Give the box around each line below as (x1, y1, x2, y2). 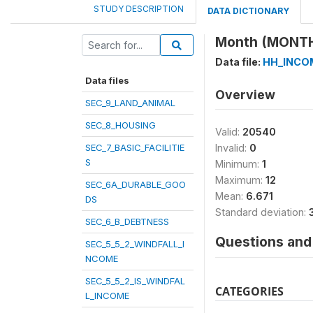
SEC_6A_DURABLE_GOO (85, 178, 186, 190)
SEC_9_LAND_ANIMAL (85, 96, 175, 108)
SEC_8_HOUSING (85, 119, 156, 131)
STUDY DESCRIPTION (94, 3, 184, 14)
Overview (215, 87, 275, 102)
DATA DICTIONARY (208, 5, 289, 16)
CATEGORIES (215, 283, 284, 299)
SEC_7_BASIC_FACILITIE (85, 141, 184, 153)
